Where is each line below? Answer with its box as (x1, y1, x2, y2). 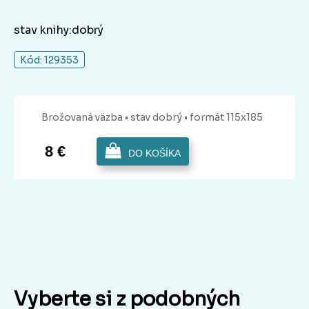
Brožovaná (41, 111, 93, 124)
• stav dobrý (125, 111, 184, 124)
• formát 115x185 (184, 111, 263, 124)
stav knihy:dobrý (14, 23, 103, 38)
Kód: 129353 (20, 54, 79, 67)
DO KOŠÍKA (128, 148, 181, 159)
